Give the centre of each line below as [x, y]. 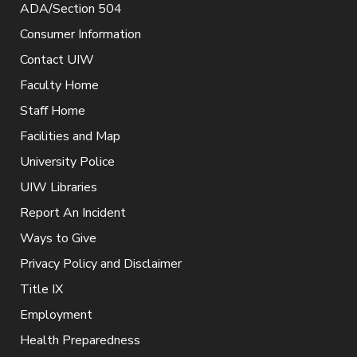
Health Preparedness [80, 340]
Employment [56, 314]
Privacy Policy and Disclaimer [101, 263]
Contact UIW [57, 59]
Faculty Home [59, 85]
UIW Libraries [59, 187]
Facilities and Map [70, 136]
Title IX [41, 289]
